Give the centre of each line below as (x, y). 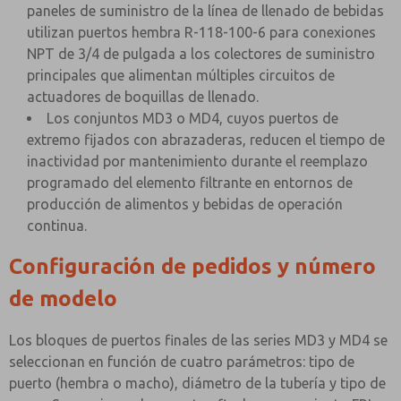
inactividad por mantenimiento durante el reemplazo (197, 161)
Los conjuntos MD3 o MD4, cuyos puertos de (192, 118)
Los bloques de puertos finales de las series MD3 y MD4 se (198, 340)
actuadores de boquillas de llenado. (143, 97)
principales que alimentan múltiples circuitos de (181, 75)
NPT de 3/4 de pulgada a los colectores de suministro (201, 54)
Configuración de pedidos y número (192, 266)
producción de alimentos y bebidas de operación (185, 204)
